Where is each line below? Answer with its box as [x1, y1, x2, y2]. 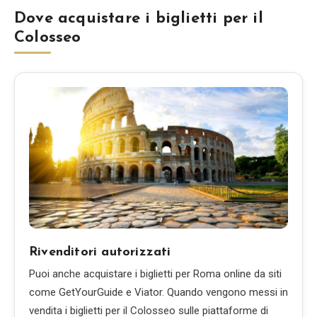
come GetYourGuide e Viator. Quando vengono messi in [29, 286, 288, 299]
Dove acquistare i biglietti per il [14, 11, 263, 27]
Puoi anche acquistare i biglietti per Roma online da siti [29, 267, 282, 280]
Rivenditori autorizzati [29, 246, 171, 259]
